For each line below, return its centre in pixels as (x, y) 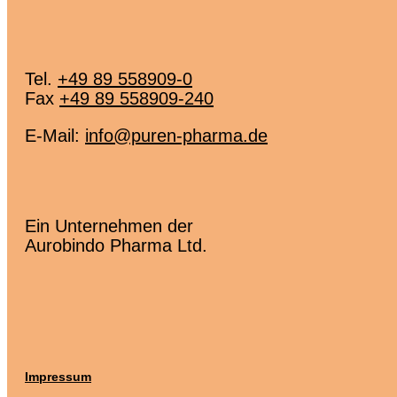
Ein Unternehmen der (109, 226)
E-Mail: (55, 136)
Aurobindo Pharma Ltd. (116, 246)
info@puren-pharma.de (176, 136)
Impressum (58, 377)
